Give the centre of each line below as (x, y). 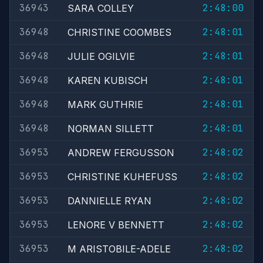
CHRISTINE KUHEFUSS (122, 177)
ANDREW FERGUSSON (121, 153)
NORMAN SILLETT (111, 129)
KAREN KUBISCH (108, 80)
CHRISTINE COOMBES (119, 32)
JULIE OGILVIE (101, 56)
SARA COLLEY (101, 8)
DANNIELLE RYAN (109, 201)
